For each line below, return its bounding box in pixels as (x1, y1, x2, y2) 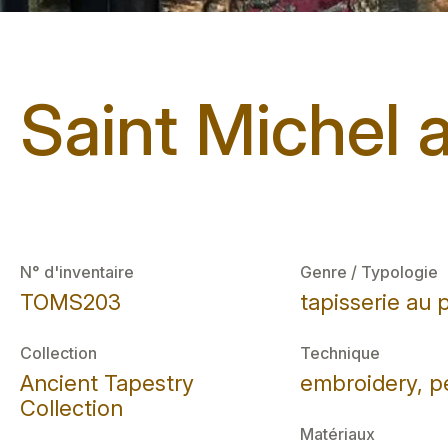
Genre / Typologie (299, 262, 438, 282)
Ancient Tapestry (20, 370, 194, 396)
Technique (299, 343, 380, 363)
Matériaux (299, 424, 375, 444)
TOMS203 (20, 289, 121, 315)
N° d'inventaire (20, 262, 134, 282)
